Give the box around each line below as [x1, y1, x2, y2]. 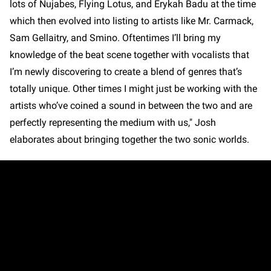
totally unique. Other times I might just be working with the [10, 83, 257, 95]
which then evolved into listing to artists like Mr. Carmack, [10, 15, 253, 27]
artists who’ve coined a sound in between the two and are [10, 100, 252, 112]
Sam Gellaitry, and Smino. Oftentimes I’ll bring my [10, 32, 221, 44]
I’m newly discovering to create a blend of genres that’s [10, 66, 242, 78]
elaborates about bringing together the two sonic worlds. [10, 134, 252, 146]
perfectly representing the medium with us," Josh [10, 117, 216, 129]
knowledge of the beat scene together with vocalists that [10, 49, 249, 61]
